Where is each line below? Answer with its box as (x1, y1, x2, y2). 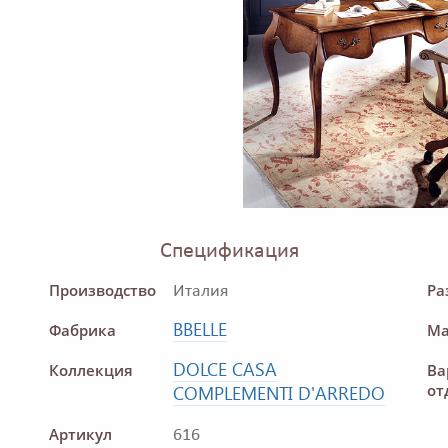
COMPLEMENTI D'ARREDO (173, 381, 385, 406)
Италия (173, 282, 229, 302)
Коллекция (49, 359, 133, 382)
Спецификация (160, 241, 299, 263)
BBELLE (173, 317, 227, 342)
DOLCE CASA (173, 357, 277, 382)
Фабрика (49, 319, 116, 342)
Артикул (49, 423, 112, 446)
